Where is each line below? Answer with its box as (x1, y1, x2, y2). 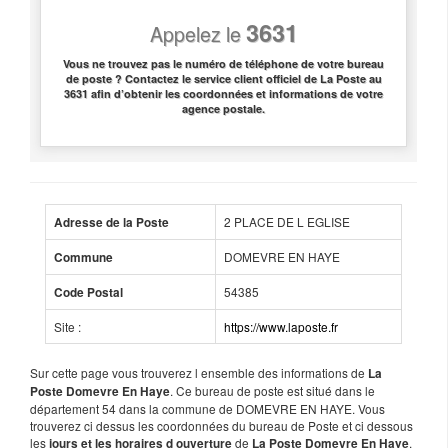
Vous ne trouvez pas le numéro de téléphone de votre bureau (63, 55, 384, 71)
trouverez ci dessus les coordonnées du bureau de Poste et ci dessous (30, 416, 413, 434)
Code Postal (54, 283, 123, 301)
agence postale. (182, 100, 265, 116)
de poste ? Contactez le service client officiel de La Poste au (65, 70, 382, 86)
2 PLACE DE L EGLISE (224, 212, 350, 230)
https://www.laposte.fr (224, 317, 338, 335)
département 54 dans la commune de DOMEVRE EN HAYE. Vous (30, 399, 385, 417)
